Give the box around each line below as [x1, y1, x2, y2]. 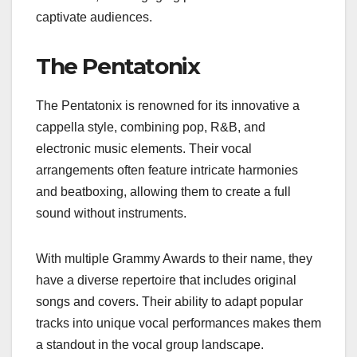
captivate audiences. [36, 10, 152, 25]
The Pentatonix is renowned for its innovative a [36, 99, 300, 113]
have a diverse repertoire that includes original [36, 273, 296, 288]
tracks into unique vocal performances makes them [36, 316, 321, 331]
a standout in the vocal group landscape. [36, 338, 264, 352]
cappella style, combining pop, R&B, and [36, 120, 265, 135]
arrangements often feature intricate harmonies [36, 163, 298, 178]
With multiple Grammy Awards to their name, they [36, 252, 312, 266]
